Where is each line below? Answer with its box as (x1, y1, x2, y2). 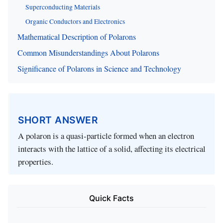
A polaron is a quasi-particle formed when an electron (18, 130, 194, 142)
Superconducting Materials (25, 2, 100, 11)
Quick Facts (89, 193, 134, 204)
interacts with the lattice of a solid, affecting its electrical (18, 143, 206, 155)
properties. (18, 156, 53, 168)
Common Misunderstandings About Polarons (17, 47, 159, 58)
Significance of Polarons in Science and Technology (17, 63, 181, 74)
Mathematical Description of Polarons (17, 31, 136, 42)
